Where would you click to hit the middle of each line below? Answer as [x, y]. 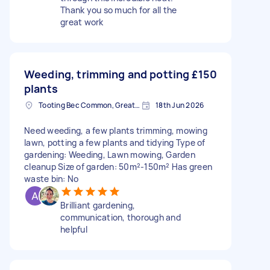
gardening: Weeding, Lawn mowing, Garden [110, 155]
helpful [74, 229]
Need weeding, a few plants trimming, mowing [116, 130]
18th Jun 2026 [180, 105]
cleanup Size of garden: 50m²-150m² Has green [118, 167]
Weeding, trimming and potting [107, 74]
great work [82, 22]
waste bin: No [52, 179]
